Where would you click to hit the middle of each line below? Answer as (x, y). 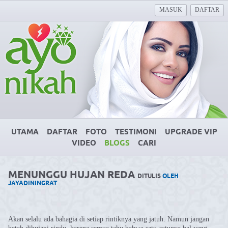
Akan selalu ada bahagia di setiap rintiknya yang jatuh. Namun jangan (109, 219)
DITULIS (150, 176)
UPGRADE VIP (191, 132)
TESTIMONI (136, 132)
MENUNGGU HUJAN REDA (73, 175)
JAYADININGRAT (33, 183)
